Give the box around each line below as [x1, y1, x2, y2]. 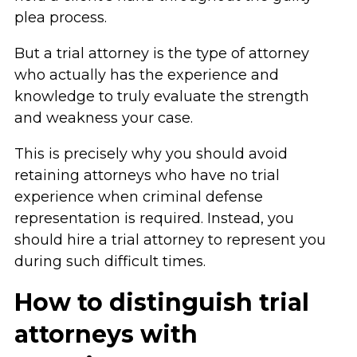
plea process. [14, 9, 107, 26]
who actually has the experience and [14, 66, 279, 84]
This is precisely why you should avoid [14, 145, 288, 163]
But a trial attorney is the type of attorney [14, 45, 309, 62]
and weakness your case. [14, 109, 193, 127]
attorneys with [14, 320, 198, 349]
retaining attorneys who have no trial [14, 167, 280, 184]
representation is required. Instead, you [14, 210, 294, 227]
